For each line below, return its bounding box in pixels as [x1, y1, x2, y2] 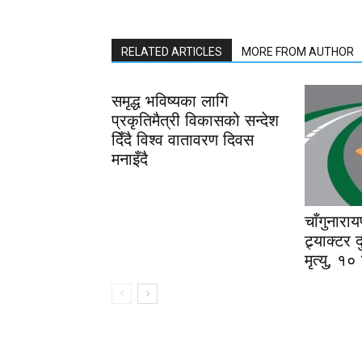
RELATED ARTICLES [121, 45, 222, 58]
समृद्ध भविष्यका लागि [112, 92, 228, 110]
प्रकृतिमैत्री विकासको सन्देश [112, 112, 279, 129]
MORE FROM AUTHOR [242, 45, 354, 58]
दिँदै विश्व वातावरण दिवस [112, 131, 254, 149]
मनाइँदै [112, 150, 148, 168]
